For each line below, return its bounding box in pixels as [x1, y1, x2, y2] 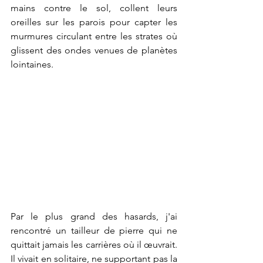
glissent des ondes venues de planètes [11, 45, 177, 56]
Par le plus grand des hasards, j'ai [11, 211, 177, 222]
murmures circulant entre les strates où [11, 31, 177, 42]
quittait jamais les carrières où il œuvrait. [11, 239, 177, 251]
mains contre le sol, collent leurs [11, 2, 177, 14]
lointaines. [11, 59, 53, 70]
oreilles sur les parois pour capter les [11, 16, 177, 28]
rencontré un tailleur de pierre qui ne [11, 225, 177, 237]
